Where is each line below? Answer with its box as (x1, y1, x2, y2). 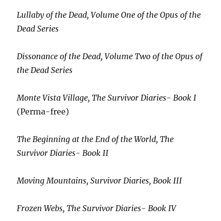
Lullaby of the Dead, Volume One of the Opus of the (17, 9, 201, 20)
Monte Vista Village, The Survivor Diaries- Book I (17, 92, 197, 103)
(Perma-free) (17, 106, 70, 116)
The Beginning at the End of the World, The (17, 134, 174, 144)
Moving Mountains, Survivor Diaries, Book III (17, 175, 183, 185)
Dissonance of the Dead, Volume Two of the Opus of (17, 51, 203, 61)
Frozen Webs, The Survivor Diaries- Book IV (17, 203, 177, 213)
